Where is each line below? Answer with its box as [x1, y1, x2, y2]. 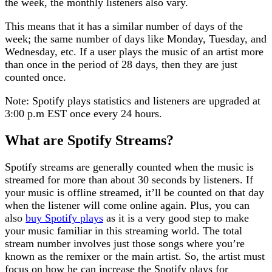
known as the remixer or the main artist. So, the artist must [5, 250, 265, 262]
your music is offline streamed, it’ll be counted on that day [5, 186, 264, 199]
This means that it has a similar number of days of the [5, 19, 243, 32]
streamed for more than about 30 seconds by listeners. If [5, 173, 253, 186]
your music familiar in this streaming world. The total [5, 224, 242, 237]
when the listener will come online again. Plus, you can [5, 199, 250, 211]
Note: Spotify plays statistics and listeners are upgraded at [5, 94, 260, 107]
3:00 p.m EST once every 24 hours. [5, 107, 162, 120]
